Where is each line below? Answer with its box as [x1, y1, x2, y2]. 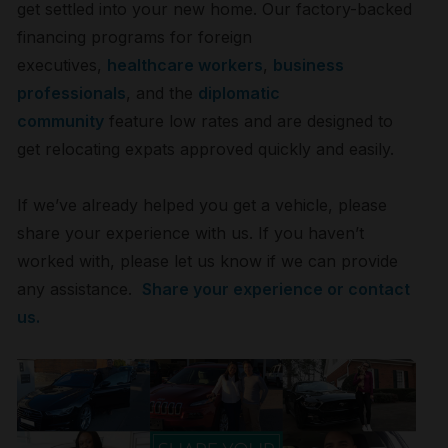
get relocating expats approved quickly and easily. [17, 138, 395, 159]
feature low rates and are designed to [104, 110, 394, 131]
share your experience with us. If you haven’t [17, 222, 365, 243]
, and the [126, 82, 199, 103]
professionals [17, 82, 127, 103]
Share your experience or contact [142, 278, 411, 299]
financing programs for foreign [17, 26, 253, 47]
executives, [17, 54, 108, 75]
